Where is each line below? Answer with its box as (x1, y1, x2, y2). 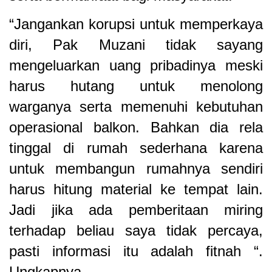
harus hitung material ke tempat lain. (9, 180, 263, 197)
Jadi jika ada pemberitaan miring (9, 201, 263, 218)
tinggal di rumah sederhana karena (9, 139, 263, 156)
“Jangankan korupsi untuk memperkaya (9, 15, 263, 32)
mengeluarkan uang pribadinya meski (9, 56, 263, 73)
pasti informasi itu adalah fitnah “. (9, 242, 263, 259)
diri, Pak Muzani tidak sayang (9, 36, 263, 53)
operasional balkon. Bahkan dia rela (9, 118, 263, 135)
